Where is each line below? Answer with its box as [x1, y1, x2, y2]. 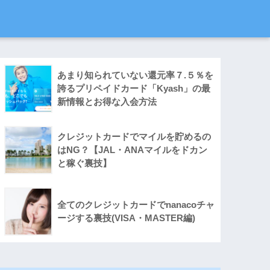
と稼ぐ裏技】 [57, 158, 112, 169]
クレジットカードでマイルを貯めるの [57, 131, 212, 142]
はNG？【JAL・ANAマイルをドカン [57, 145, 208, 155]
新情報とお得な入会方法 [57, 96, 157, 107]
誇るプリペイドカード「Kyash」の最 [57, 83, 211, 94]
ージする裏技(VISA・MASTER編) [57, 213, 196, 224]
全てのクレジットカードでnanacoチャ [57, 199, 215, 210]
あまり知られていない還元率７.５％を [57, 70, 214, 81]
